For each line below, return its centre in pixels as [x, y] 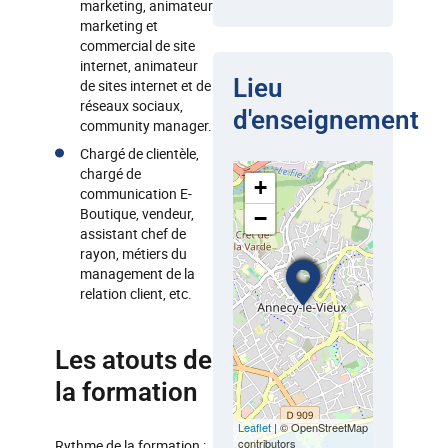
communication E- [136, 193]
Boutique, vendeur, [137, 213]
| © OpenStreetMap [319, 427]
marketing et [119, 25]
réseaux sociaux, [131, 105]
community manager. [146, 125]
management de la [137, 273]
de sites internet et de [145, 85]
